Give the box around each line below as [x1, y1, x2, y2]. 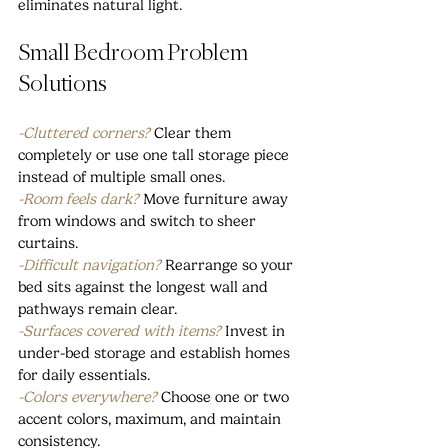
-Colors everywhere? [18, 387, 161, 406]
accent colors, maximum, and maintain [18, 409, 285, 428]
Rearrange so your [161, 255, 297, 274]
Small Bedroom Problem [18, 40, 251, 66]
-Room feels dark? [18, 189, 139, 208]
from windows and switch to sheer [18, 211, 260, 230]
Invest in [221, 321, 289, 340]
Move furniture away [139, 189, 292, 208]
